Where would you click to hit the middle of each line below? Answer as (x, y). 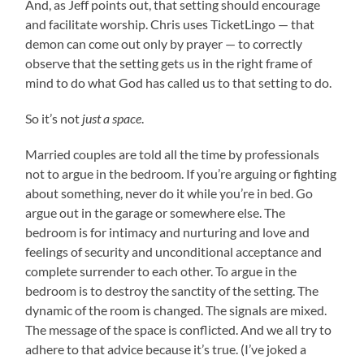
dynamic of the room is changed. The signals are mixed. (176, 310)
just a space (112, 118)
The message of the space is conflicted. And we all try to (179, 329)
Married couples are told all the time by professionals (173, 154)
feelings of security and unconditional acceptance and (174, 251)
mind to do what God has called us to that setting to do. (179, 82)
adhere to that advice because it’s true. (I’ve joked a (166, 349)
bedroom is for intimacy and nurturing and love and (168, 232)
